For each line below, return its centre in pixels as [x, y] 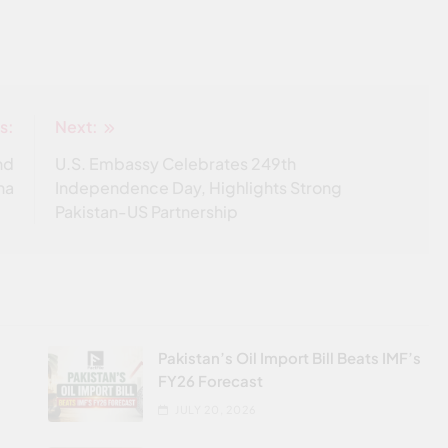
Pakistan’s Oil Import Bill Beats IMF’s [289, 357]
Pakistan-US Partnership [147, 211]
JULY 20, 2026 [216, 409]
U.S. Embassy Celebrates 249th [176, 163]
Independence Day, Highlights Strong [199, 187]
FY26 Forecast [210, 380]
